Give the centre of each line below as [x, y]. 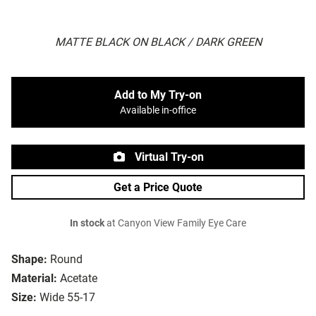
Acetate [79, 279]
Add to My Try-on [158, 95]
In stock [87, 224]
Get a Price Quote [158, 188]
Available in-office [158, 111]
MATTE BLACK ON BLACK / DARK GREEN [158, 42]
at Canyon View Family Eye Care [175, 224]
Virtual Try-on [168, 157]
